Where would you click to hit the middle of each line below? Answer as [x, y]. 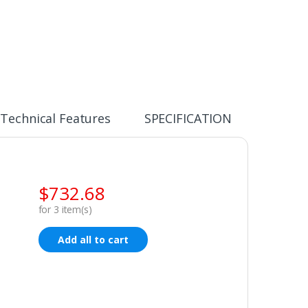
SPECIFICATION [188, 119]
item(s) [75, 210]
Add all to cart [93, 240]
